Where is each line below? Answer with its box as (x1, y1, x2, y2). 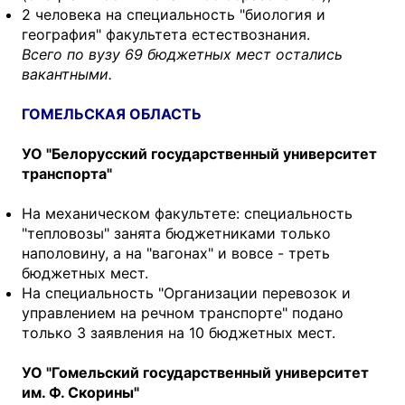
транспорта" (22, 164, 112, 183)
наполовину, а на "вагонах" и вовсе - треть (22, 243, 330, 262)
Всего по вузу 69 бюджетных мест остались (22, 44, 343, 63)
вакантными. (22, 64, 112, 83)
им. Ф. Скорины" (22, 382, 139, 401)
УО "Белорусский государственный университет (22, 144, 377, 163)
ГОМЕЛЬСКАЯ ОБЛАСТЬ (22, 104, 202, 123)
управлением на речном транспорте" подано (22, 303, 344, 322)
